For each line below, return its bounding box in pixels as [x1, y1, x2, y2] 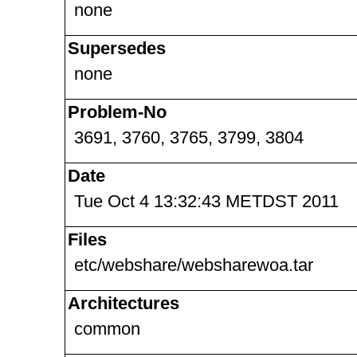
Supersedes [68, 38, 166, 58]
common [74, 319, 140, 339]
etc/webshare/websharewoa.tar [74, 255, 313, 275]
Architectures [68, 293, 179, 313]
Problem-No [68, 102, 167, 122]
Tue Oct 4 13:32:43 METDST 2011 [74, 191, 339, 211]
